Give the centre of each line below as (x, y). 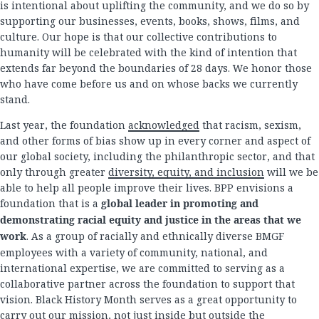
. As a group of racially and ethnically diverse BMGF (155, 236)
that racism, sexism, (250, 125)
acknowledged (164, 125)
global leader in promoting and (180, 204)
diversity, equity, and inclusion (186, 172)
